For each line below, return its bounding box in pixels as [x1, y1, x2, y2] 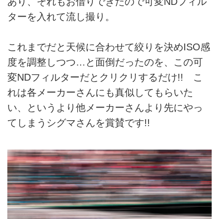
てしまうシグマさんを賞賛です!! [7, 117, 150, 128]
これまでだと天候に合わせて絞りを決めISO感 [7, 41, 210, 52]
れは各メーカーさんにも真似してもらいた [7, 87, 193, 98]
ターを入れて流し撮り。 [7, 11, 115, 22]
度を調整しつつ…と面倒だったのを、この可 [7, 56, 203, 67]
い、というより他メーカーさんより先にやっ [7, 102, 203, 113]
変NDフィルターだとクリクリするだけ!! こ [7, 71, 203, 83]
